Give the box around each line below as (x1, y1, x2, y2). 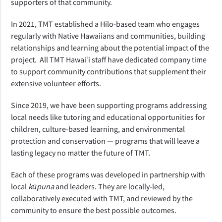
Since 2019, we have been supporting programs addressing (11, 100, 207, 110)
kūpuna (28, 181, 55, 191)
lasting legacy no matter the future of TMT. (11, 147, 152, 158)
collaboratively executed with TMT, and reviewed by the (11, 193, 193, 203)
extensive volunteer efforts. (11, 78, 105, 88)
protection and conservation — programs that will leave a (11, 135, 200, 146)
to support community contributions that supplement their (11, 66, 207, 76)
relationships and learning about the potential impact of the (11, 42, 210, 53)
